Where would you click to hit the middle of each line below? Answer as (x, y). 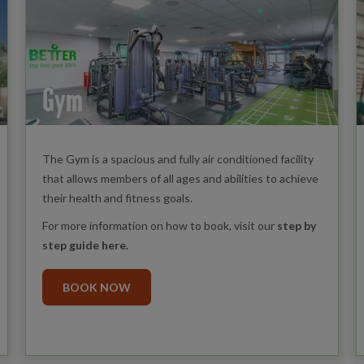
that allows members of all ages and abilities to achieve (180, 179)
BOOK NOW (96, 288)
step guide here (84, 245)
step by (296, 226)
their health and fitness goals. (117, 198)
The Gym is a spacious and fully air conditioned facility (178, 159)
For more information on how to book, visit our (159, 226)
